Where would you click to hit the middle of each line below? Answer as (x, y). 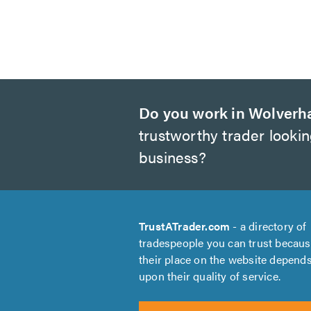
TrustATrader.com (185, 226)
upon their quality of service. (210, 276)
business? (173, 157)
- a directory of (268, 226)
